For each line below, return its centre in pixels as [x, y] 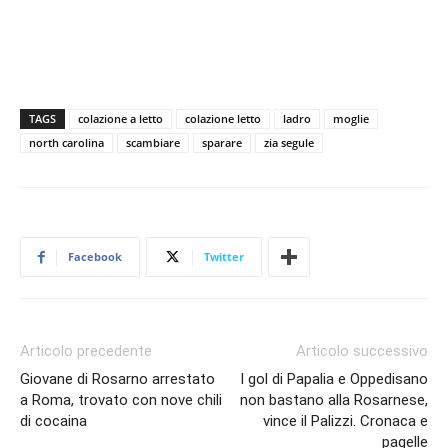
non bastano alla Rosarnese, [334, 400]
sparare [222, 142]
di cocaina [53, 421]
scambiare [153, 142]
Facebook [95, 256]
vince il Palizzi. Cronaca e [345, 421]
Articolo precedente [86, 351]
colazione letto [223, 118]
